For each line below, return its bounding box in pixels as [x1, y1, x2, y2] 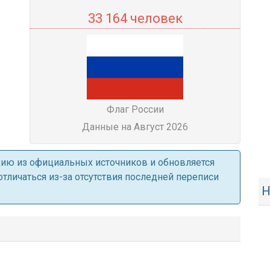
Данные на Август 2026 [82, 121, 188, 133]
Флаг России [106, 104, 164, 115]
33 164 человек [87, 11, 183, 26]
